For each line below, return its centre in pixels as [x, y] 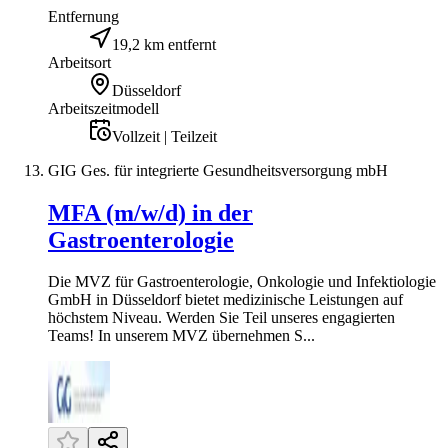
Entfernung [83, 16]
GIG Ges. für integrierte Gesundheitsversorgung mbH [218, 170]
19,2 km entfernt [164, 44]
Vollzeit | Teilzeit [164, 136]
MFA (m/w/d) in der [150, 212]
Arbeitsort [79, 62]
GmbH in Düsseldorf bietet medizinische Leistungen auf [225, 300]
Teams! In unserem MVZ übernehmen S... [181, 336]
